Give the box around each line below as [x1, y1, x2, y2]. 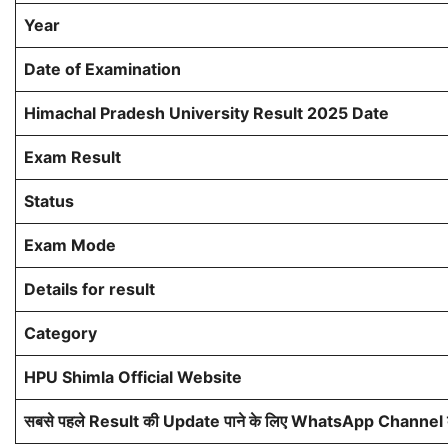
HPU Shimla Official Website [24, 367, 242, 388]
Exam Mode [24, 235, 116, 256]
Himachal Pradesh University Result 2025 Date [24, 103, 389, 124]
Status [24, 191, 74, 212]
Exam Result [24, 147, 121, 168]
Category [24, 323, 97, 344]
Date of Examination [24, 59, 181, 80]
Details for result [24, 279, 155, 300]
